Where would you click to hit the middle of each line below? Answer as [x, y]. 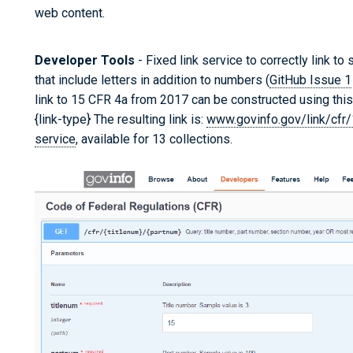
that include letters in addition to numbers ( [152, 80]
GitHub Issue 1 [310, 80]
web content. [70, 13]
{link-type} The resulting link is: [121, 119]
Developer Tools [85, 60]
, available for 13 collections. [154, 139]
